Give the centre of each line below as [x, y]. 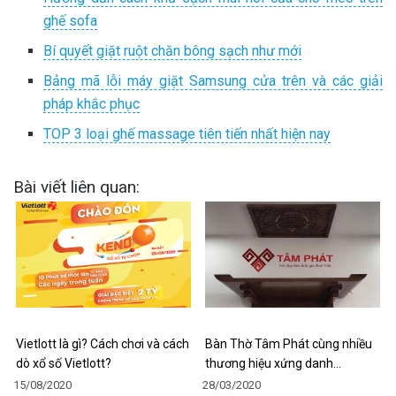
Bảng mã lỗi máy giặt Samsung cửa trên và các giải [213, 81]
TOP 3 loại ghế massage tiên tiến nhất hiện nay [187, 134]
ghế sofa [71, 21]
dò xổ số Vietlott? [64, 364]
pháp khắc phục [92, 104]
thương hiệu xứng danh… [273, 364]
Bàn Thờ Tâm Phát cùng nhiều [289, 344]
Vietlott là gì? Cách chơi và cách [103, 344]
